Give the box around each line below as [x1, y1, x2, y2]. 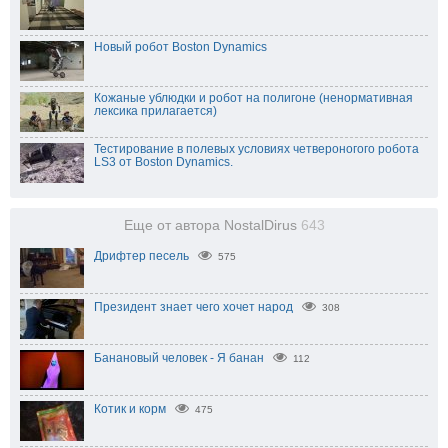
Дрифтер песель [94, 249, 189, 264]
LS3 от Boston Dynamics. [94, 155, 233, 170]
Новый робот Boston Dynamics [94, 40, 267, 55]
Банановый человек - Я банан [94, 351, 264, 366]
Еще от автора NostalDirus [123, 218, 301, 234]
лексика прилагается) [94, 104, 217, 119]
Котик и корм [94, 402, 166, 417]
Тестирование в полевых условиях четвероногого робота [94, 142, 419, 157]
